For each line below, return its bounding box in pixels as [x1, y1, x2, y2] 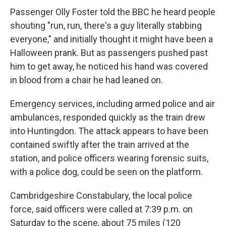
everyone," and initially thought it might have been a [10, 34, 213, 44]
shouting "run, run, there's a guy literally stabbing [10, 20, 202, 31]
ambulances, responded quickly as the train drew [10, 112, 205, 123]
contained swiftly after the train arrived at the [10, 139, 189, 150]
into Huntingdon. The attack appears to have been [10, 126, 208, 136]
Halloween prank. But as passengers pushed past [10, 47, 208, 58]
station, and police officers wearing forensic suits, [10, 153, 208, 163]
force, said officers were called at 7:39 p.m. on [10, 204, 193, 214]
